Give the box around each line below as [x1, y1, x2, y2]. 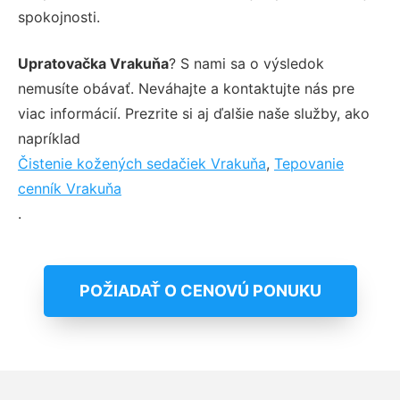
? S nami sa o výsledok [169, 54, 324, 72]
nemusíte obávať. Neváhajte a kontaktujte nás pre [18, 79, 354, 97]
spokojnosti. [18, 7, 100, 26]
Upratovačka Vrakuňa [18, 54, 169, 72]
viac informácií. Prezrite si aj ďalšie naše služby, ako [18, 104, 370, 122]
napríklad [18, 129, 80, 147]
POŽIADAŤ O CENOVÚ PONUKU [79, 280, 321, 300]
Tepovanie [274, 154, 344, 172]
